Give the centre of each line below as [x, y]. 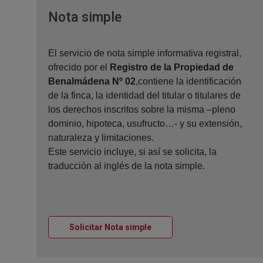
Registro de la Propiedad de [172, 68]
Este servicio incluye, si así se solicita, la [132, 152]
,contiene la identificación [188, 82]
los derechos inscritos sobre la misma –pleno [142, 110]
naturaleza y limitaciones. [101, 138]
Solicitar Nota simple [110, 227]
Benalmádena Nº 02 [92, 82]
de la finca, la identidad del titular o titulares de [144, 96]
